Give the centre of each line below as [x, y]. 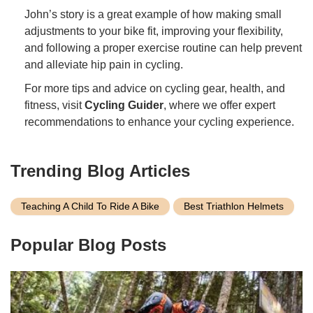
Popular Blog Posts [88, 245]
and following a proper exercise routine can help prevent [163, 48]
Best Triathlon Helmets [234, 206]
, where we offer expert [219, 105]
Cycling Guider [124, 105]
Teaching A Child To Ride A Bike [90, 206]
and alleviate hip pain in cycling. [104, 64]
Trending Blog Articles [100, 170]
